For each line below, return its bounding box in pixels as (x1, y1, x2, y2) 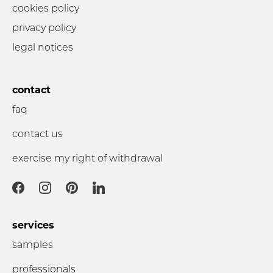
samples (12, 237, 53, 250)
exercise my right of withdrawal (12, 151, 163, 164)
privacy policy (12, 20, 76, 34)
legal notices (12, 40, 73, 53)
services (12, 218, 54, 231)
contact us (12, 126, 63, 140)
